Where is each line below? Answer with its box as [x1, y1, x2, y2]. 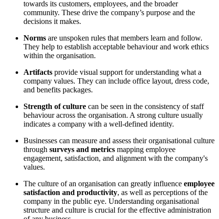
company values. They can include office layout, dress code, [23, 77, 209, 86]
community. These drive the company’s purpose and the [23, 8, 195, 17]
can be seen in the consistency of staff [86, 102, 204, 111]
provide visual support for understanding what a [52, 68, 201, 77]
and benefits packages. [23, 86, 93, 94]
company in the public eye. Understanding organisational [23, 197, 199, 206]
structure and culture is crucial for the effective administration [23, 206, 211, 215]
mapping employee [115, 145, 175, 154]
